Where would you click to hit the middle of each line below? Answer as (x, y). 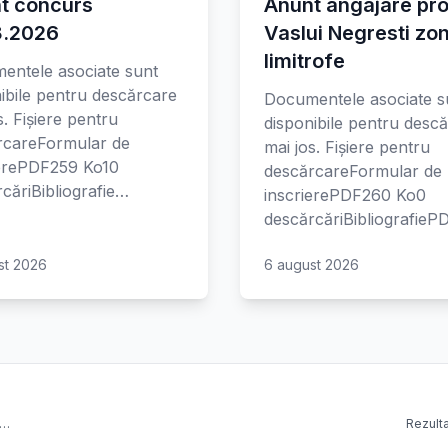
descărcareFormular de (353, 171)
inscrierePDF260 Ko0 (345, 195)
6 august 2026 (311, 264)
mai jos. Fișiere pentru (347, 147)
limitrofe (304, 61)
